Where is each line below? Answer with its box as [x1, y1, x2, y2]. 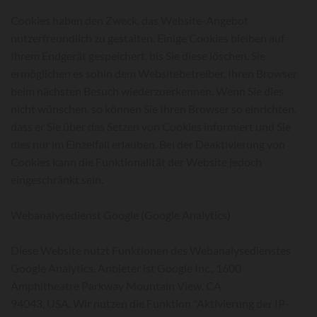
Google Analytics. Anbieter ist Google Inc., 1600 [11, 261, 241, 275]
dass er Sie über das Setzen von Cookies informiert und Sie [11, 120, 291, 133]
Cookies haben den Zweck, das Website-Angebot [11, 13, 248, 27]
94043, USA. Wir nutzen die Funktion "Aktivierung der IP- [11, 296, 289, 310]
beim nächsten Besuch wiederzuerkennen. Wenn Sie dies [11, 84, 284, 98]
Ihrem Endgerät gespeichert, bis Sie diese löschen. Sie [11, 49, 265, 62]
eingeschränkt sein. [11, 173, 103, 186]
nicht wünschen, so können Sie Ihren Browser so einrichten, [11, 102, 296, 115]
